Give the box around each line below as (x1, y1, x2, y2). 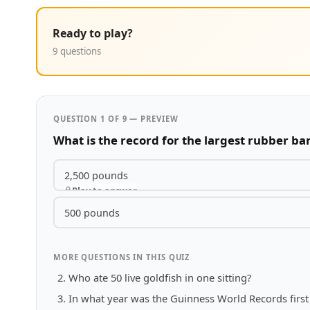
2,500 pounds (64, 168, 128, 182)
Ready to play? (53, 25, 133, 41)
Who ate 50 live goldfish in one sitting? (69, 271, 251, 284)
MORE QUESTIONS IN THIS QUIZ (53, 252, 190, 262)
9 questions (53, 44, 101, 57)
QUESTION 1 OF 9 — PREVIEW (53, 113, 179, 124)
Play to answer (71, 183, 137, 197)
